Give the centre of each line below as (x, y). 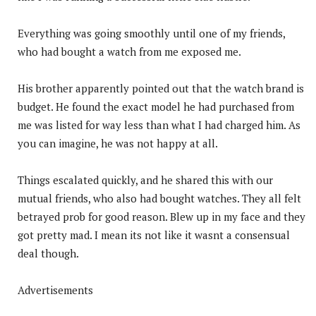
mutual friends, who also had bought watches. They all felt (159, 198)
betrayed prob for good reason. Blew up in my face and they (162, 216)
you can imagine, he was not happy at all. (118, 143)
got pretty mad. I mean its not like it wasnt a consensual (154, 235)
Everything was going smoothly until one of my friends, (151, 33)
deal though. (48, 253)
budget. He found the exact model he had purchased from (156, 106)
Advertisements (55, 290)
